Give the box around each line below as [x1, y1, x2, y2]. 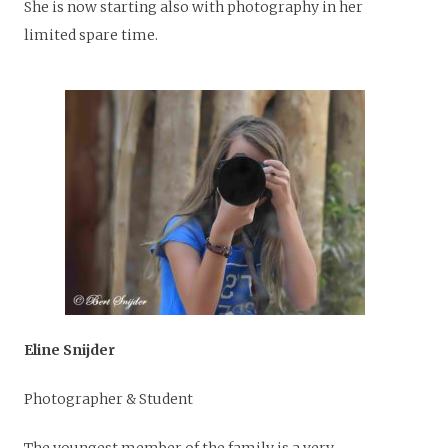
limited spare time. [24, 26, 158, 45]
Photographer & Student [24, 390, 193, 409]
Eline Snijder [24, 341, 115, 360]
